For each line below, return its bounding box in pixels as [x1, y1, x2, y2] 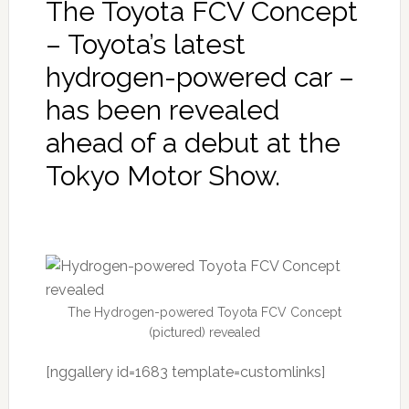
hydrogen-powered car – [45, 60, 354, 93]
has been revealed [45, 93, 279, 126]
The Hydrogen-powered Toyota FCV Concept [67, 304, 341, 320]
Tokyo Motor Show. [45, 159, 280, 192]
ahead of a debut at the [45, 126, 341, 159]
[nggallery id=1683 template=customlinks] [45, 362, 325, 381]
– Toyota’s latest [45, 27, 246, 60]
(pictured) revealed [148, 324, 260, 340]
